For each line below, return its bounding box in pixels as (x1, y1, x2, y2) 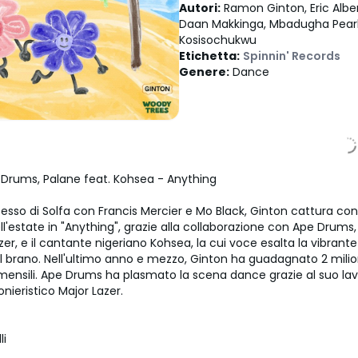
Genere (179, 64, 226, 80)
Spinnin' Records (243, 48, 340, 64)
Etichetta (179, 48, 237, 64)
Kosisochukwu (179, 32, 257, 48)
